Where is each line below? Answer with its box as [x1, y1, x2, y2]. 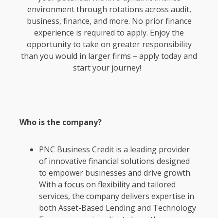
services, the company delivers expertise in [39, 191, 194, 202]
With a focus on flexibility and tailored [39, 179, 176, 190]
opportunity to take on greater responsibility [26, 39, 192, 50]
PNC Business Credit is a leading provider [39, 144, 190, 155]
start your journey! [73, 62, 145, 73]
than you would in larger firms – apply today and [21, 51, 197, 62]
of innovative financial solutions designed [39, 156, 190, 167]
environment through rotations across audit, [27, 4, 191, 15]
